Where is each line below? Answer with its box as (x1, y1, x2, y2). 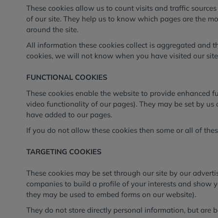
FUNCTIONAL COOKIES (26, 73, 108, 82)
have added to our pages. (26, 109, 112, 119)
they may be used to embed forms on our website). (26, 189, 197, 199)
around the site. (26, 25, 79, 35)
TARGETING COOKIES (26, 146, 102, 156)
